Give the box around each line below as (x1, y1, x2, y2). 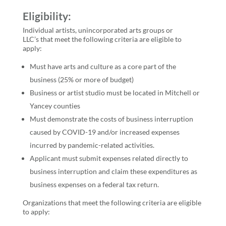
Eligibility (22, 10, 68, 23)
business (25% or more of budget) (29, 75, 134, 84)
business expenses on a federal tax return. (29, 180, 160, 189)
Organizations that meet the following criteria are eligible (22, 198, 201, 207)
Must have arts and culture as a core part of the (29, 62, 176, 71)
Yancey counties (29, 101, 80, 110)
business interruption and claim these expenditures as (29, 167, 197, 176)
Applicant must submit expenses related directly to (29, 154, 188, 163)
